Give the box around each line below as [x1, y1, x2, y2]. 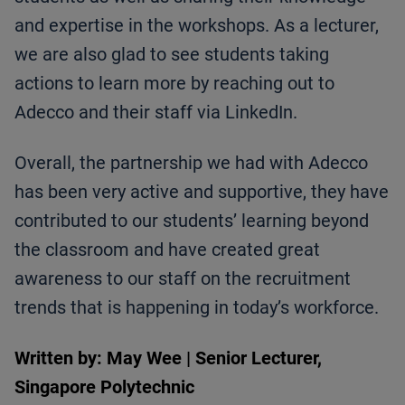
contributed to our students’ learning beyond [14, 210, 369, 232]
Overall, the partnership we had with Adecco [14, 152, 368, 174]
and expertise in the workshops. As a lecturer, [14, 14, 379, 37]
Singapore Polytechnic [14, 376, 194, 399]
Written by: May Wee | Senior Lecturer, [14, 347, 322, 370]
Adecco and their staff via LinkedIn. [14, 101, 297, 124]
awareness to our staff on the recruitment [14, 268, 351, 290]
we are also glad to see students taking [14, 43, 329, 66]
